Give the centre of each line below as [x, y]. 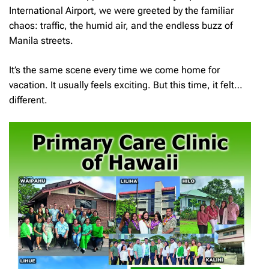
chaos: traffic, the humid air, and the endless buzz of [121, 25]
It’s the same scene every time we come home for [114, 70]
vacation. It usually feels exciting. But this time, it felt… [126, 85]
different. [28, 100]
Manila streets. [41, 40]
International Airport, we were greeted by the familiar [121, 10]
